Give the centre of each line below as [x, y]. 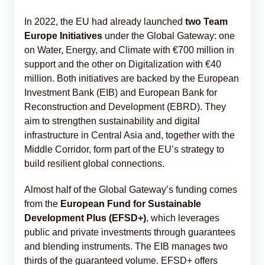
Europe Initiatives [63, 35]
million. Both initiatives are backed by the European [132, 78]
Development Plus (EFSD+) [85, 218]
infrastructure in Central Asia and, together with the [130, 135]
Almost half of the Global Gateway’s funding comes [131, 189]
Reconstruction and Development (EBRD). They [125, 106]
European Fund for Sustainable [131, 203]
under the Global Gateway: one [169, 35]
